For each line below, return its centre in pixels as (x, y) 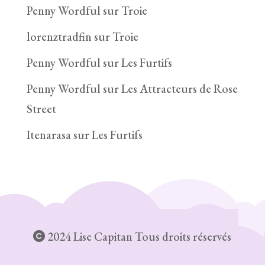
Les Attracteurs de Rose (179, 89)
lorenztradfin (59, 37)
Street (41, 109)
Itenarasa (49, 135)
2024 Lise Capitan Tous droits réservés (138, 237)
